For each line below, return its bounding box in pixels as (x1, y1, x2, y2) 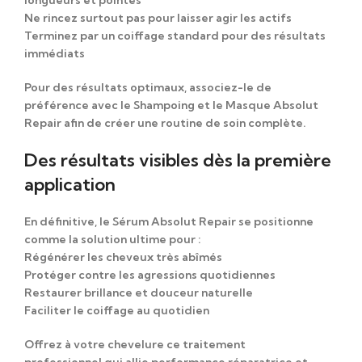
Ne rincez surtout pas (24, 10, 145, 25)
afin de (64, 115, 102, 130)
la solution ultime (66, 231, 169, 246)
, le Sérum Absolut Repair (95, 213, 238, 229)
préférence (24, 97, 89, 112)
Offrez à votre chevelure (24, 336, 164, 351)
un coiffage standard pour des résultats (99, 27, 326, 43)
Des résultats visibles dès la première (24, 148, 331, 171)
